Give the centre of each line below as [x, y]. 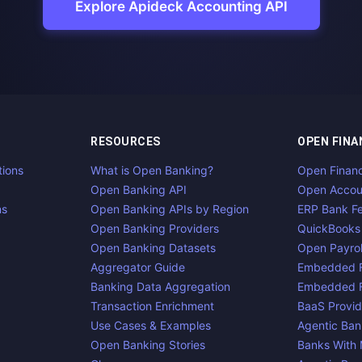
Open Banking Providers [155, 228]
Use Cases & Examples [151, 325]
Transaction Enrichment [152, 306]
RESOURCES [126, 141]
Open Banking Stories [148, 345]
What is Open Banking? [152, 170]
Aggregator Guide [138, 267]
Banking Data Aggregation [160, 286]
